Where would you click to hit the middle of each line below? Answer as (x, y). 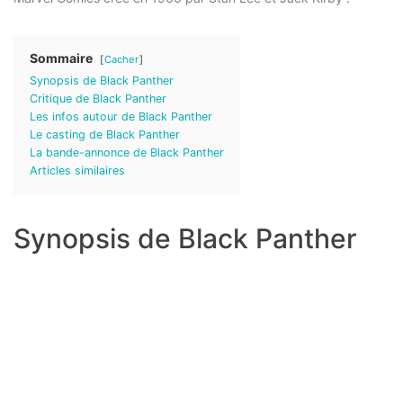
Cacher (121, 59)
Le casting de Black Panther (105, 134)
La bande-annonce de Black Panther (127, 152)
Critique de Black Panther (98, 98)
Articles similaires (77, 170)
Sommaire (61, 58)
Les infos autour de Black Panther (121, 116)
